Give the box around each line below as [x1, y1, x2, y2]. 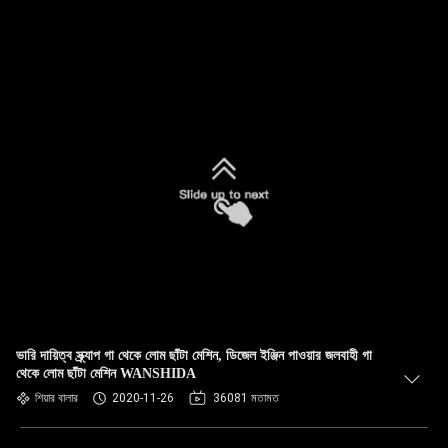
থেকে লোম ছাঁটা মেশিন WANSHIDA [16, 366, 196, 381]
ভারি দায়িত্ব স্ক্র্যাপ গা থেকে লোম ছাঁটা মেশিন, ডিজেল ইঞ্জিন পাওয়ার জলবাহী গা [16, 348, 372, 363]
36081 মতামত [213, 391, 279, 405]
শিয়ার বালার [35, 391, 78, 405]
